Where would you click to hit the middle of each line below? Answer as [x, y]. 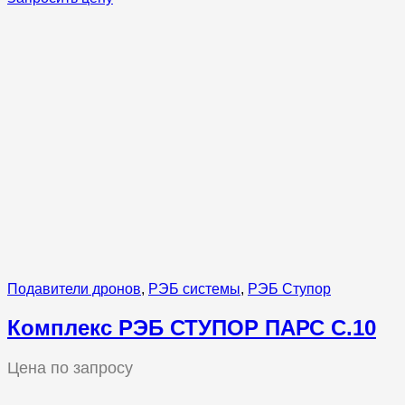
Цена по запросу [70, 368]
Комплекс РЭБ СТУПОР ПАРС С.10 [192, 328]
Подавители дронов [74, 289]
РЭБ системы [194, 289]
